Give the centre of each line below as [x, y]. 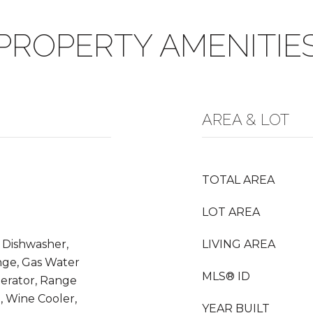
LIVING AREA [239, 244]
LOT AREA [231, 212]
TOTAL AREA [238, 180]
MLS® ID [226, 276]
